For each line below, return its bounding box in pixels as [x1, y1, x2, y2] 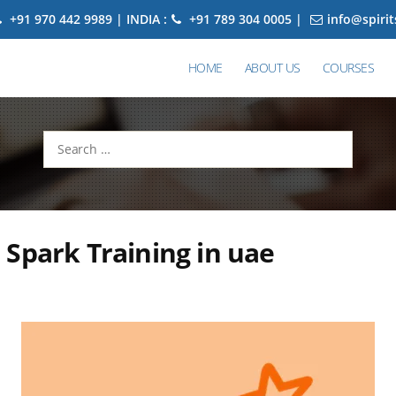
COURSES [322, 59, 375, 76]
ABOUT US [244, 59, 301, 76]
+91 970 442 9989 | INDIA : [5, 11, 167, 27]
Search [35, 133, 75, 149]
